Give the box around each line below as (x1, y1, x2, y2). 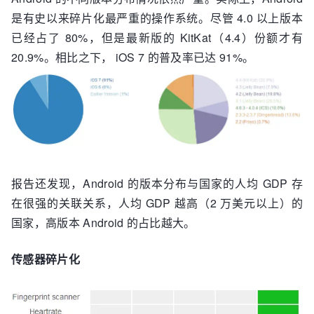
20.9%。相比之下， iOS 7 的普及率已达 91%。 (11, 48, 254, 65)
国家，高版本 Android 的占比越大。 (11, 214, 196, 231)
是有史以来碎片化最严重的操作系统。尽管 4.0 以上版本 (11, 9, 303, 26)
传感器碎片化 (11, 251, 80, 268)
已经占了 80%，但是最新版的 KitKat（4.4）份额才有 (11, 29, 303, 46)
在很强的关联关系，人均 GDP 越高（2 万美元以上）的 (11, 195, 303, 212)
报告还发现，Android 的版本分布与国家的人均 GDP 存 (11, 175, 303, 192)
